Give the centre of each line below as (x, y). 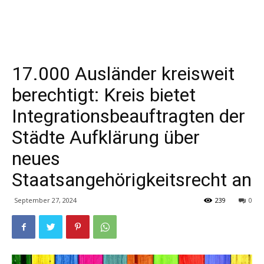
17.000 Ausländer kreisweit (123, 74)
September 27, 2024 (45, 200)
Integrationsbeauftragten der (128, 116)
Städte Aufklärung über (106, 137)
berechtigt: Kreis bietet (104, 95)
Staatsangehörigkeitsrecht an (132, 180)
